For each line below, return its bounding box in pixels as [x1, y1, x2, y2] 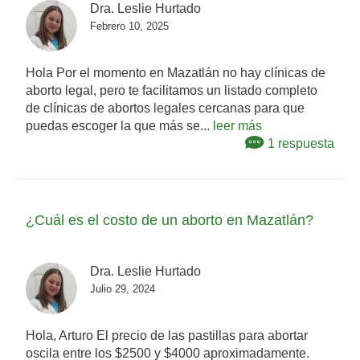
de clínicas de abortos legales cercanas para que [26, 101, 305, 116]
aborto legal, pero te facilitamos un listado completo [26, 84, 317, 98]
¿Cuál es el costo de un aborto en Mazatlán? [26, 212, 313, 229]
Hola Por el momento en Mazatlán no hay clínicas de [26, 66, 325, 80]
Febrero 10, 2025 [90, 20, 169, 33]
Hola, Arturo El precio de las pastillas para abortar [26, 329, 308, 343]
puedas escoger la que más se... [26, 119, 213, 133]
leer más [213, 119, 262, 133]
